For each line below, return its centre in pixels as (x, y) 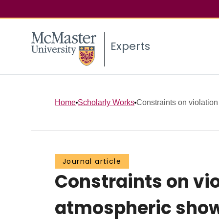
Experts (130, 46)
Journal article (92, 162)
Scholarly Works (106, 102)
